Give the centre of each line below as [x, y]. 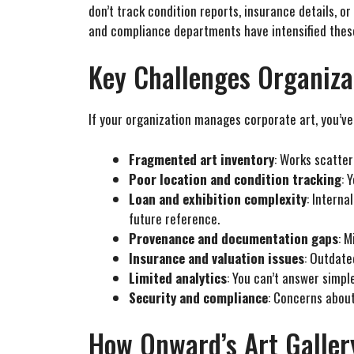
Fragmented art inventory [201, 159]
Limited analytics [178, 277]
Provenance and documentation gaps [233, 238]
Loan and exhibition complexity [218, 198]
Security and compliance [198, 297]
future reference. [174, 218]
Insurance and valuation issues [217, 258]
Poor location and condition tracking [235, 179]
